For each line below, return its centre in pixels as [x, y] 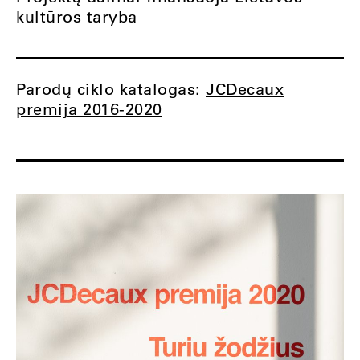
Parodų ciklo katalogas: [111, 89]
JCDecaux [245, 89]
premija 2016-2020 [89, 109]
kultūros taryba [77, 17]
